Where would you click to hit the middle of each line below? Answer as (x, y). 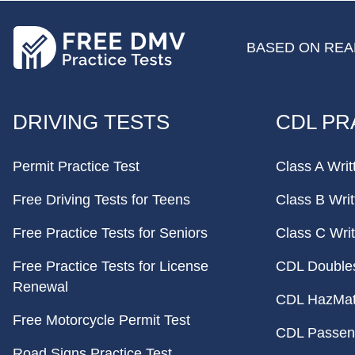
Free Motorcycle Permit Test (101, 320)
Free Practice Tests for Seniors (110, 233)
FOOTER (59, 111)
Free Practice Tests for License (111, 266)
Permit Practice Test (76, 166)
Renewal (40, 287)
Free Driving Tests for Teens (101, 200)
